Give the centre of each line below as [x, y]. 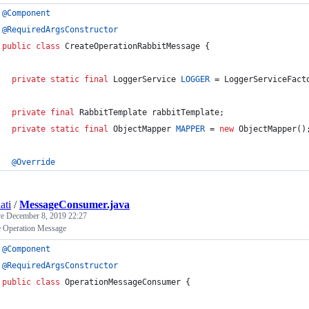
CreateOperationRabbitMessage [132, 46]
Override [36, 162]
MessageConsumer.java [74, 205]
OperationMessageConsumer [123, 282]
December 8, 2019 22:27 [47, 216]
